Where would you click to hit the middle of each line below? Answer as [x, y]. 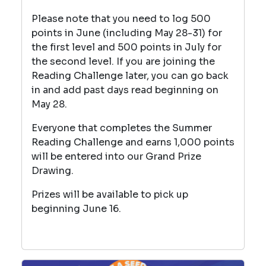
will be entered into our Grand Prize [116, 156]
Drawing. [54, 170]
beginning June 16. [76, 208]
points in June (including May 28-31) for [127, 33]
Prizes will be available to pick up [110, 194]
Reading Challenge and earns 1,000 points [133, 142]
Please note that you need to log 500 [121, 18]
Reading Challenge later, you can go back [130, 75]
